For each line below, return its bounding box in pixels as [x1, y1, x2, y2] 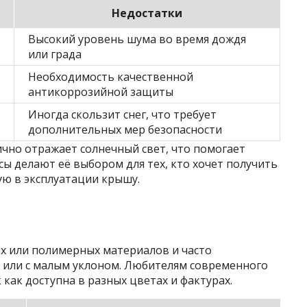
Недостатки [112, 5, 182, 21]
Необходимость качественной [28, 69, 193, 84]
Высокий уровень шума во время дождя [28, 31, 246, 47]
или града [28, 46, 82, 62]
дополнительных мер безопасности [28, 121, 222, 137]
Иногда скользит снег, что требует [28, 106, 217, 122]
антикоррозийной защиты [28, 84, 173, 99]
